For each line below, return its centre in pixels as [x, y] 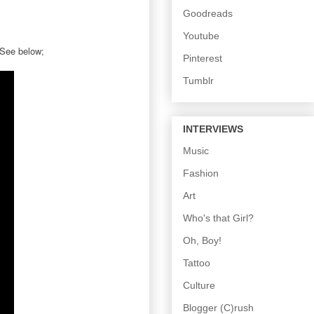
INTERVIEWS [213, 129]
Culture [199, 285]
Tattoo [197, 262]
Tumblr [198, 81]
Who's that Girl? [218, 218]
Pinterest [203, 59]
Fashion [201, 173]
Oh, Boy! [202, 240]
